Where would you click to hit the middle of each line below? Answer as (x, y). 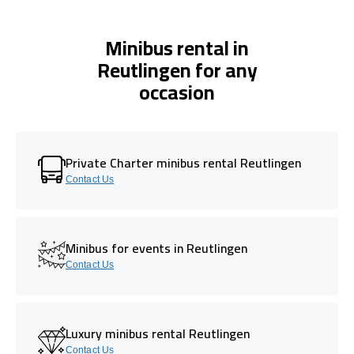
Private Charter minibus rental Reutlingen (183, 162)
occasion (177, 92)
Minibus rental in (177, 47)
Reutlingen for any (177, 70)
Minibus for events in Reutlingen (156, 248)
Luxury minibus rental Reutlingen (158, 333)
